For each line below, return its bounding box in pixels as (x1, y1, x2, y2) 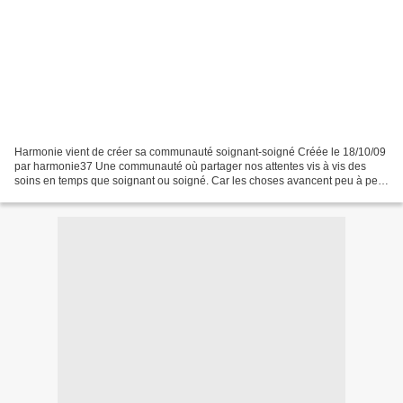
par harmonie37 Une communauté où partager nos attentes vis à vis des (14, 159, 366, 173)
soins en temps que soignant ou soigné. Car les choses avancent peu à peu (14, 174, 384, 187)
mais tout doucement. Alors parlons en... (14, 188, 210, 201)
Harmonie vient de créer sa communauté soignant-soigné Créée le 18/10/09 (14, 145, 386, 158)
